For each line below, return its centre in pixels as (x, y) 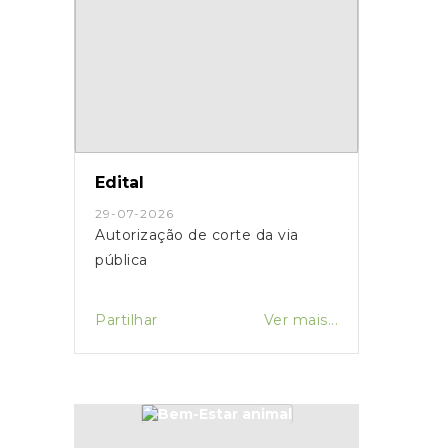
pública (121, 259)
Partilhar (126, 319)
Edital (119, 182)
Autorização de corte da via (197, 234)
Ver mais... (300, 319)
